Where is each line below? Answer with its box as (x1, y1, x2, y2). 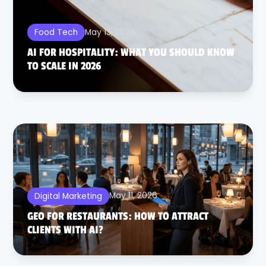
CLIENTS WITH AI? (27, 223, 103, 236)
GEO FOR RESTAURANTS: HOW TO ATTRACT (27, 210, 208, 223)
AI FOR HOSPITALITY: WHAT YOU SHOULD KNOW (27, 46, 235, 59)
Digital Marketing (34, 190, 102, 202)
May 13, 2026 (85, 26, 135, 38)
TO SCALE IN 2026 (27, 60, 101, 73)
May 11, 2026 (109, 190, 157, 202)
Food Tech (34, 27, 78, 39)
